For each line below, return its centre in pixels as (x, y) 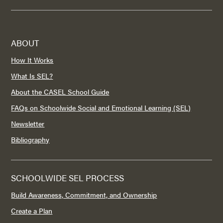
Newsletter (28, 123)
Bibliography (30, 139)
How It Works (32, 59)
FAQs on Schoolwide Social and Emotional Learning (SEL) (101, 107)
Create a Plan (32, 210)
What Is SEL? (32, 75)
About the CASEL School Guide (60, 91)
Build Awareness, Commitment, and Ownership (84, 194)
